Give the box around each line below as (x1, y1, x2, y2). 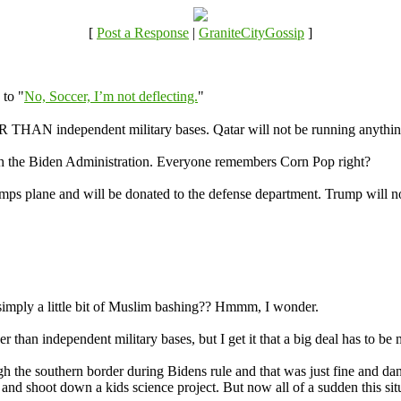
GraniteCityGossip (199, 25, 304, 40)
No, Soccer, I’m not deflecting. (24, 89, 198, 104)
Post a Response (97, 25, 189, 40)
